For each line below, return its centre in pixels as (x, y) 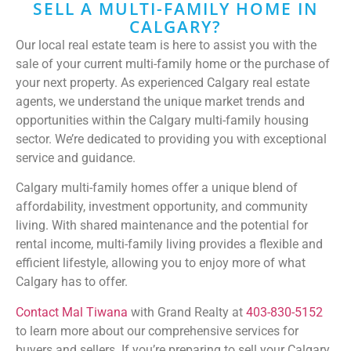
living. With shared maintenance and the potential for (162, 226)
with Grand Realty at (187, 312)
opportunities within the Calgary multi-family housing (162, 120)
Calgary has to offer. (72, 282)
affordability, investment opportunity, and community (162, 207)
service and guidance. (76, 157)
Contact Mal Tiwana (72, 312)
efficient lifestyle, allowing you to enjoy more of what (161, 263)
